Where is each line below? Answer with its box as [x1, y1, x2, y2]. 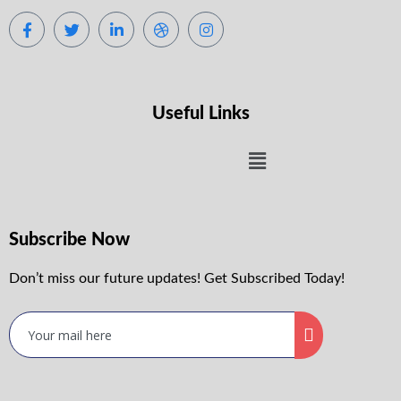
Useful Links [151, 104, 250, 123]
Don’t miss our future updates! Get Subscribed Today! [9, 270, 345, 286]
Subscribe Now [9, 230, 130, 249]
